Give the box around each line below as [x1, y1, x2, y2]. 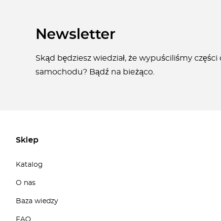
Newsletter [36, 28, 115, 42]
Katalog [16, 161, 43, 168]
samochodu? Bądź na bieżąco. [36, 68, 154, 76]
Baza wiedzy [16, 198, 58, 205]
